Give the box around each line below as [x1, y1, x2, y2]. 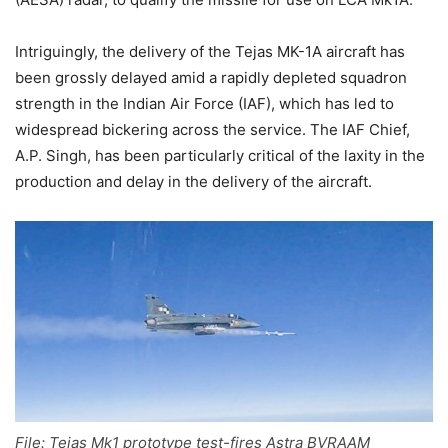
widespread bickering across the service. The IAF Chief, [15, 120, 410, 139]
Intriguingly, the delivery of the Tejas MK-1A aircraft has [15, 42, 405, 61]
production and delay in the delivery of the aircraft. [15, 172, 372, 191]
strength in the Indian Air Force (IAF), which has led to [15, 94, 394, 113]
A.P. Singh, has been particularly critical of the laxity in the [15, 146, 425, 165]
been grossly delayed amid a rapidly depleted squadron [15, 68, 407, 87]
